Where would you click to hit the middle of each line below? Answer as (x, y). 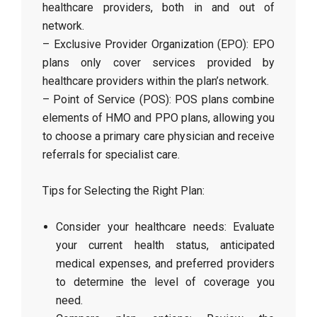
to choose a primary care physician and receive (158, 136)
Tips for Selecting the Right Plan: (123, 191)
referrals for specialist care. (111, 155)
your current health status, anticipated (165, 245)
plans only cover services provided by (158, 63)
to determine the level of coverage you (165, 282)
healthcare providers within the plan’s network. (156, 81)
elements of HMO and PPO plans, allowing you (158, 118)
